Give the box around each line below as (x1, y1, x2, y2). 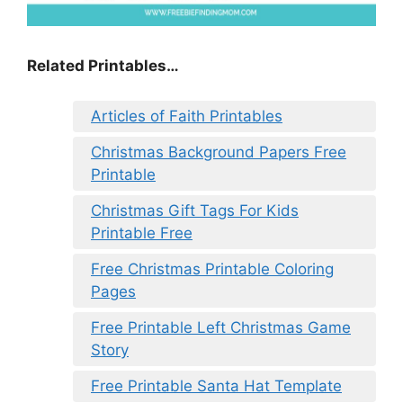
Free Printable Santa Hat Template (91, 376, 342, 395)
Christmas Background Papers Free (91, 142, 346, 161)
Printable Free (91, 223, 193, 242)
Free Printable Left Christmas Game (91, 318, 351, 336)
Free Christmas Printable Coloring (91, 259, 334, 278)
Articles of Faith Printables (91, 106, 282, 125)
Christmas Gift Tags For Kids (91, 201, 299, 219)
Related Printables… (27, 57, 179, 76)
